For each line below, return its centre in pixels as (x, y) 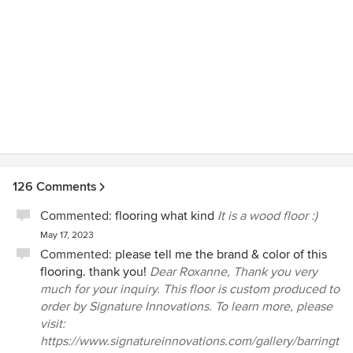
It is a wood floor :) (268, 216)
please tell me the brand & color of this (221, 255)
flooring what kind (165, 216)
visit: (53, 324)
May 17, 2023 (67, 235)
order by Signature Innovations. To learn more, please (186, 307)
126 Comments (55, 187)
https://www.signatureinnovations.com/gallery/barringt (190, 341)
